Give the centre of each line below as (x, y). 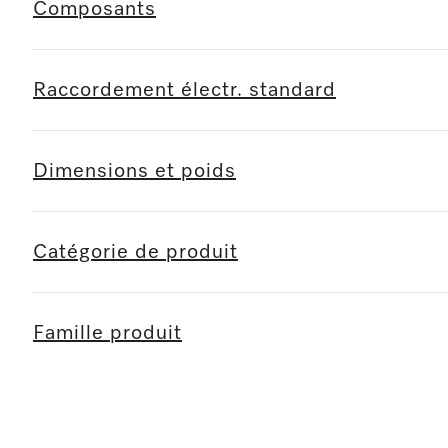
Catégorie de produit (135, 252)
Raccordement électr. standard (184, 90)
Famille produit (107, 333)
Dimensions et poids (134, 171)
